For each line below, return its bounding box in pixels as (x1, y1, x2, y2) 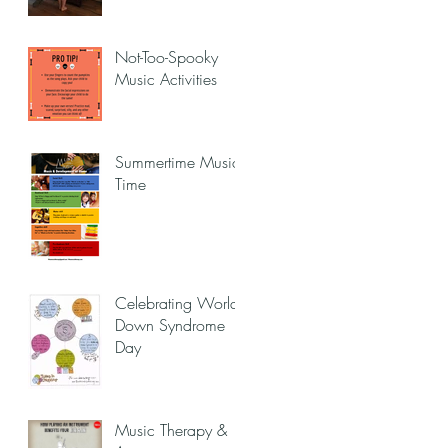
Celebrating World (115, 292, 239, 314)
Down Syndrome (115, 314, 225, 336)
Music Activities (115, 68, 217, 90)
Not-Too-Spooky (115, 46, 219, 68)
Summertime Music (115, 151, 240, 173)
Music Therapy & (115, 419, 227, 441)
